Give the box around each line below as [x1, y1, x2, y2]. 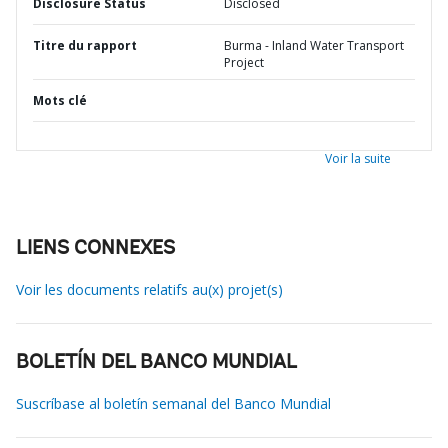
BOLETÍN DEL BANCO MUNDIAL [16, 353, 297, 373]
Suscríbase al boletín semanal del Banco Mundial [16, 394, 331, 413]
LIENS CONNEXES [16, 239, 175, 259]
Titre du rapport [33, 37, 137, 54]
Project [224, 54, 264, 71]
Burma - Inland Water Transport [224, 37, 404, 54]
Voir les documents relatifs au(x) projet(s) [16, 280, 283, 299]
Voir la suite [325, 150, 391, 167]
